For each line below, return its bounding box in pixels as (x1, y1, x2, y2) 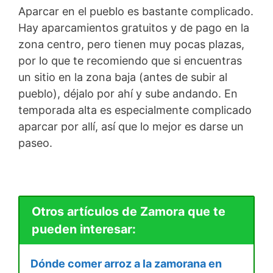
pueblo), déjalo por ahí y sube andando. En (18, 87, 238, 100)
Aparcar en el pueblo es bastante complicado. (18, 4, 253, 18)
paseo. (18, 136, 52, 149)
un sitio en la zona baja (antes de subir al (18, 70, 227, 83)
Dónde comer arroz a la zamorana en (30, 257, 222, 271)
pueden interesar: (31, 222, 136, 237)
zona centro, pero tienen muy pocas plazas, (18, 37, 244, 51)
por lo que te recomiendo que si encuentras (18, 54, 242, 67)
